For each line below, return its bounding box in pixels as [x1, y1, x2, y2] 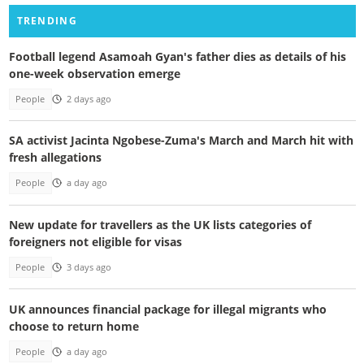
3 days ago [66, 262, 111, 274]
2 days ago [66, 93, 111, 105]
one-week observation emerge [8, 65, 180, 81]
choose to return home [8, 318, 139, 334]
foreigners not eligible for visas [8, 233, 182, 249]
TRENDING [16, 13, 77, 28]
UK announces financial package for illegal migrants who [8, 301, 327, 317]
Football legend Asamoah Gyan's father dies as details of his [8, 48, 346, 64]
